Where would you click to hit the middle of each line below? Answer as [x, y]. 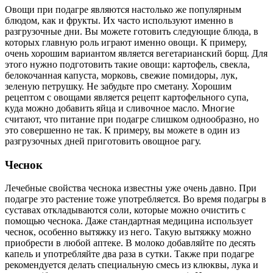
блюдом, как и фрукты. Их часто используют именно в [119, 20]
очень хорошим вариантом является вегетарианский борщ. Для [136, 53]
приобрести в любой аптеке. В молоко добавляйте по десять [130, 243]
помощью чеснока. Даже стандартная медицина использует [129, 221]
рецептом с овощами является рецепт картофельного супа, [127, 97]
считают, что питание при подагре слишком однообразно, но [132, 119]
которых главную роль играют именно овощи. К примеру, [126, 42]
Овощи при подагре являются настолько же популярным [123, 9]
